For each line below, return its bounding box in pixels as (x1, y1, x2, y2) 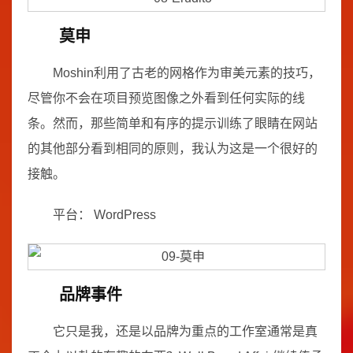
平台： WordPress (53, 208, 156, 221)
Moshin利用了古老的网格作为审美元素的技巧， (53, 66, 321, 80)
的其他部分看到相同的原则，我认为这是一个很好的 (28, 142, 318, 155)
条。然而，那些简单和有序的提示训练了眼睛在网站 (28, 117, 318, 130)
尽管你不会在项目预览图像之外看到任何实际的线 (28, 91, 305, 105)
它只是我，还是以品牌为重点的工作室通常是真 (53, 325, 318, 338)
